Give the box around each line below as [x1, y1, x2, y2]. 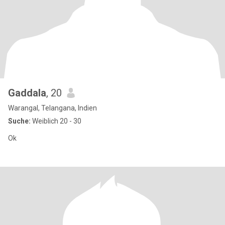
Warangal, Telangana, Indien [8, 104, 97, 112]
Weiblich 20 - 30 [31, 117, 81, 125]
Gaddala [8, 87, 46, 99]
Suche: [8, 117, 31, 125]
